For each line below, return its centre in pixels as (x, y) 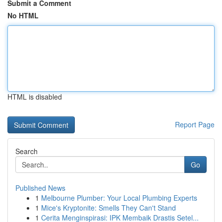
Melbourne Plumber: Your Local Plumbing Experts (119, 198)
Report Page (195, 124)
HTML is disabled (35, 97)
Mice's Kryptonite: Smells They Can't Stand (109, 208)
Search (27, 151)
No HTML (23, 15)
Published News (40, 188)
